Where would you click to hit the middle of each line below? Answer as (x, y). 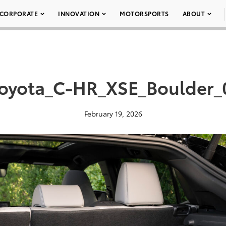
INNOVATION (79, 13)
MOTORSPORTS (144, 13)
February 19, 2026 (113, 114)
